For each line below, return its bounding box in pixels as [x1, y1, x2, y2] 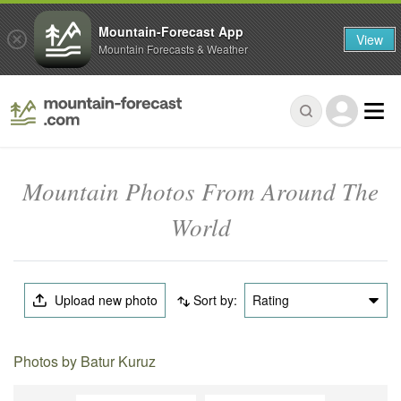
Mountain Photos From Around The [22, 175, 379, 208]
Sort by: [192, 291, 237, 310]
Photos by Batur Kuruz [13, 351, 157, 372]
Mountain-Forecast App [98, 21, 243, 40]
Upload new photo [51, 291, 158, 310]
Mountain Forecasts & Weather [98, 40, 248, 56]
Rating [252, 291, 289, 310]
